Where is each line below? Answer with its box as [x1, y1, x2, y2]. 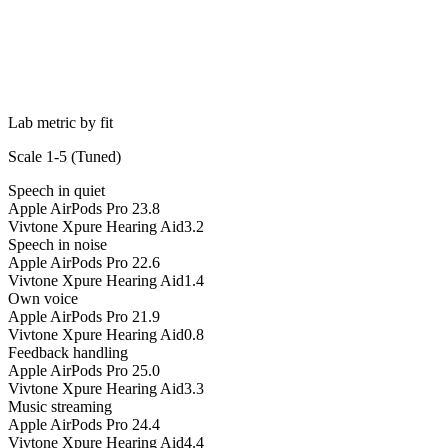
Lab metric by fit [8, 114, 113, 132]
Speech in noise [8, 236, 107, 254]
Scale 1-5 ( [8, 148, 76, 166]
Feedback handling [8, 344, 128, 362]
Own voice [8, 290, 78, 308]
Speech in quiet [8, 182, 105, 200]
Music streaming [8, 398, 112, 416]
